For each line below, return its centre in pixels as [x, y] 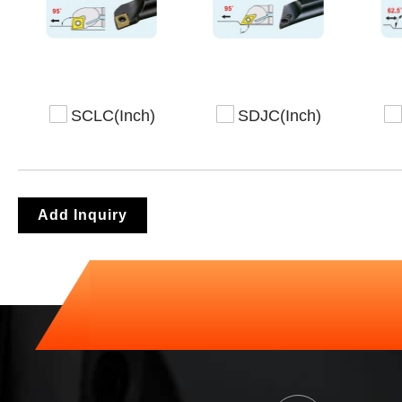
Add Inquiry [83, 214]
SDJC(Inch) [280, 115]
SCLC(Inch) [114, 115]
